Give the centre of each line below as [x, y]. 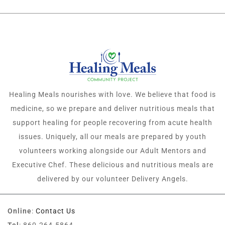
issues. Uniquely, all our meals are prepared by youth [113, 137]
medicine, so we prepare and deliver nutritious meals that [113, 109]
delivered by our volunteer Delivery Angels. [113, 179]
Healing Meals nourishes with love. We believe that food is [113, 95]
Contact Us [55, 211]
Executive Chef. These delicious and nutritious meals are [113, 165]
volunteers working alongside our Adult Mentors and [113, 151]
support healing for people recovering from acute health [113, 123]
